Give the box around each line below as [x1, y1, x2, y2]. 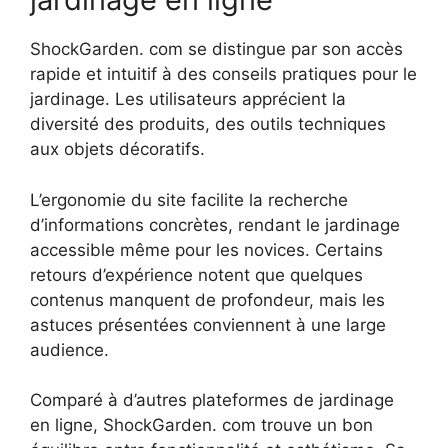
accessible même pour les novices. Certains [30, 239, 383, 260]
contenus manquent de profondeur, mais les [30, 289, 385, 310]
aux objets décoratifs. [30, 139, 205, 160]
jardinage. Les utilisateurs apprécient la [30, 89, 346, 110]
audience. [30, 339, 109, 360]
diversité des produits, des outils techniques [30, 114, 386, 135]
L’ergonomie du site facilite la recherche [30, 189, 348, 210]
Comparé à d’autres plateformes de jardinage [30, 390, 394, 411]
